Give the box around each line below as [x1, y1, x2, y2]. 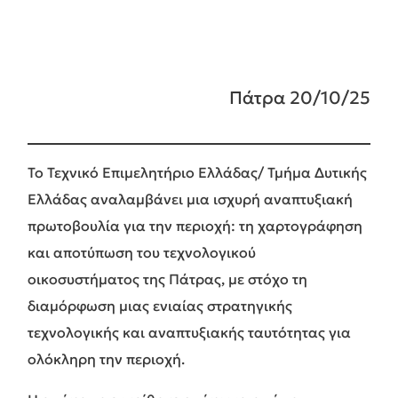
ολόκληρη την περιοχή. [28, 349, 185, 368]
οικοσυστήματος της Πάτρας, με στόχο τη [28, 269, 307, 288]
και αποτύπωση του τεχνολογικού [28, 243, 256, 261]
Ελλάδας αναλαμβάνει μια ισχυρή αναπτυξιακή [28, 189, 353, 208]
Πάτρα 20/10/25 [229, 85, 370, 109]
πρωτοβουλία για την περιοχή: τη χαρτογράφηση [28, 216, 362, 235]
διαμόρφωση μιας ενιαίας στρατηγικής [28, 296, 292, 314]
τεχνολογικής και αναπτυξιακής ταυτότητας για [28, 322, 351, 341]
